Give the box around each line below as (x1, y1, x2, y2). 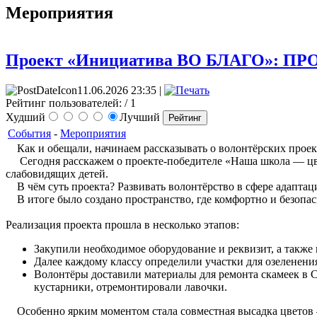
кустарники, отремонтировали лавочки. (34, 280, 227, 293)
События (8, 127, 51, 139)
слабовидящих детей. (6, 167, 108, 180)
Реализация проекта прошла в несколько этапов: (6, 218, 239, 231)
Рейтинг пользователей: (6, 96, 122, 109)
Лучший (120, 110, 163, 123)
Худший (6, 110, 45, 123)
